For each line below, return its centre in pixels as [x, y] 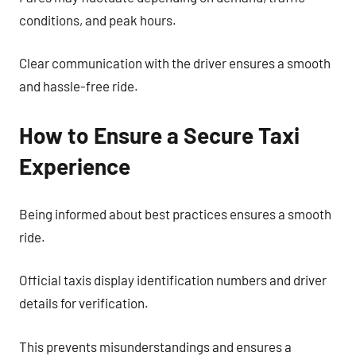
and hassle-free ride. [79, 86]
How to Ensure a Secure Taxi [159, 135]
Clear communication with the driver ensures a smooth [175, 63]
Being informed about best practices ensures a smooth [175, 213]
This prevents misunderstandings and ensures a [155, 346]
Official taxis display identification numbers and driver [173, 280]
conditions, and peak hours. [98, 19]
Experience [75, 166]
